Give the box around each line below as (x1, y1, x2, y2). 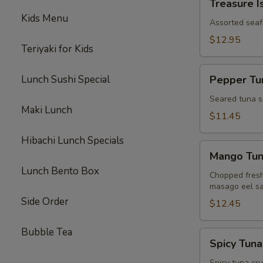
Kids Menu (21, 12, 68, 25)
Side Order (21, 195, 69, 208)
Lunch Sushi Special (21, 73, 110, 86)
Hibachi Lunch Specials (21, 134, 124, 147)
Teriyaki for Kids (21, 42, 93, 56)
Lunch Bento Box (21, 164, 99, 178)
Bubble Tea (21, 225, 72, 239)
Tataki (200, 93, 224, 106)
